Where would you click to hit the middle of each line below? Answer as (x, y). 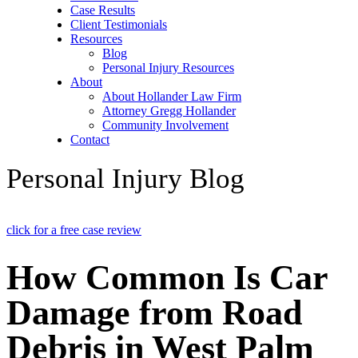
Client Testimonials (119, 24)
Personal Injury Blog (125, 179)
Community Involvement (165, 125)
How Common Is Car (167, 278)
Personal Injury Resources (168, 68)
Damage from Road (154, 313)
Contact (90, 139)
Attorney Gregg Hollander (169, 111)
